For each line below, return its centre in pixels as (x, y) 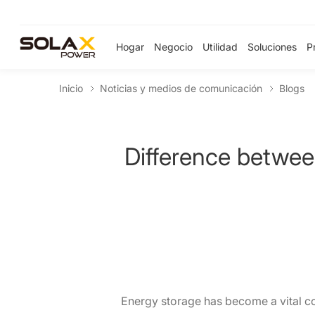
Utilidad (220, 47)
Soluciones (272, 47)
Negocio (173, 47)
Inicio (71, 88)
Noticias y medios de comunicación (181, 88)
